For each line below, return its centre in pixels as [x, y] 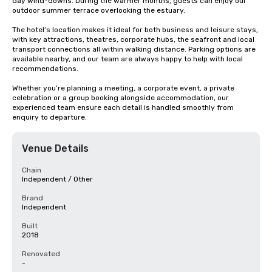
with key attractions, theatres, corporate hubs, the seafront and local [133, 39]
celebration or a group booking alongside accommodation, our [121, 98]
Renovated [41, 254]
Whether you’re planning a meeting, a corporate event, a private [123, 88]
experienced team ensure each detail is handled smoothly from [123, 107]
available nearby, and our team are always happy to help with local [127, 59]
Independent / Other [57, 179]
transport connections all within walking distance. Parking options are [134, 49]
